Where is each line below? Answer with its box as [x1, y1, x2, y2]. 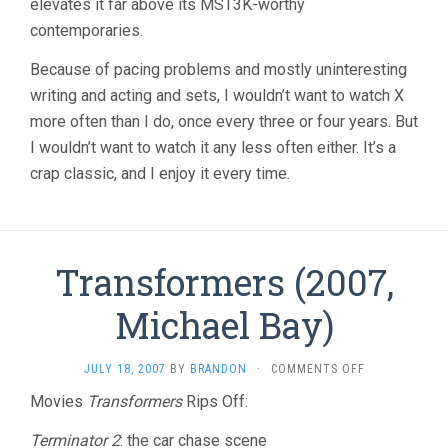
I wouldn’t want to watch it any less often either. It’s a [30, 137, 396, 157]
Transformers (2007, [54, 257, 394, 306]
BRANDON [189, 361, 247, 376]
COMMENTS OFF [270, 361, 365, 376]
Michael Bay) [114, 300, 334, 349]
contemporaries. [30, 20, 143, 40]
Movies [30, 391, 87, 411]
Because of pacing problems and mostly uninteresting [30, 59, 407, 79]
